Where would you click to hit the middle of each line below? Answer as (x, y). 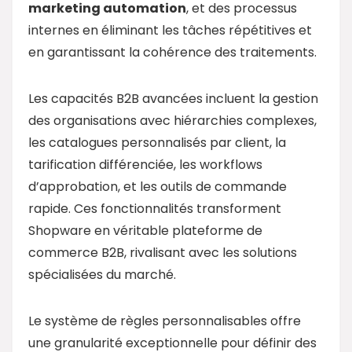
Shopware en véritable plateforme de (145, 230)
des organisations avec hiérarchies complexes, (172, 120)
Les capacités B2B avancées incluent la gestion (173, 98)
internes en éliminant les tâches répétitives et (170, 30)
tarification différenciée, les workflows (145, 164)
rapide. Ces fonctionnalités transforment (155, 208)
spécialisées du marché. (102, 274)
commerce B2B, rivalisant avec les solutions (163, 252)
